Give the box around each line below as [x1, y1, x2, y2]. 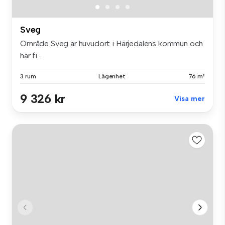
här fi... [20, 50, 42, 60]
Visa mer [174, 94, 205, 103]
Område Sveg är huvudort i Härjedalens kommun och [20, 38, 203, 48]
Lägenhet [98, 72, 126, 80]
